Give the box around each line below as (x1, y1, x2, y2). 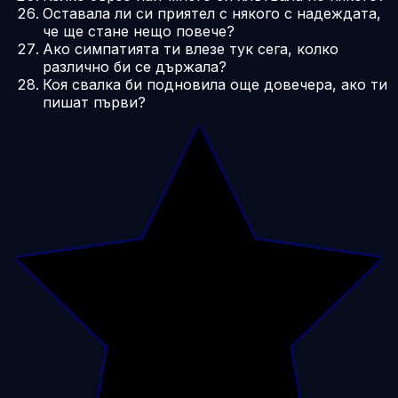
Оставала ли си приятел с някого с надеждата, (43, 4, 381, 22)
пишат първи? (43, 92, 146, 111)
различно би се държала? (43, 57, 227, 76)
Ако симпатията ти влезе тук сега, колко (43, 39, 338, 58)
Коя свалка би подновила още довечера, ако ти (43, 75, 387, 93)
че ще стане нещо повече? (43, 21, 235, 40)
